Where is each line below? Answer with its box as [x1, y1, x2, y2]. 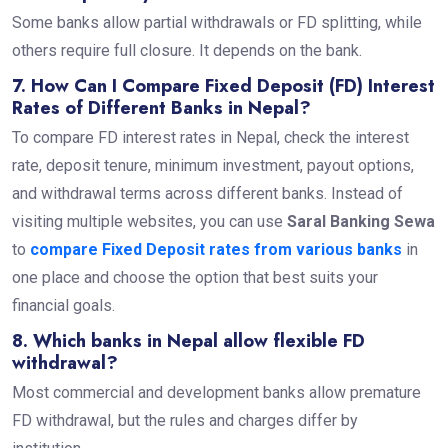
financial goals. [11, 295, 115, 315]
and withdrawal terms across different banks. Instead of [11, 183, 403, 203]
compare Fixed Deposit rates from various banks [29, 239, 402, 259]
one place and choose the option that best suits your [11, 267, 378, 287]
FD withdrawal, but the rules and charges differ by [11, 410, 358, 430]
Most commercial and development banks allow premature [11, 382, 421, 402]
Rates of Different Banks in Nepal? [11, 94, 311, 121]
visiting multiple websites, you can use [11, 211, 287, 231]
